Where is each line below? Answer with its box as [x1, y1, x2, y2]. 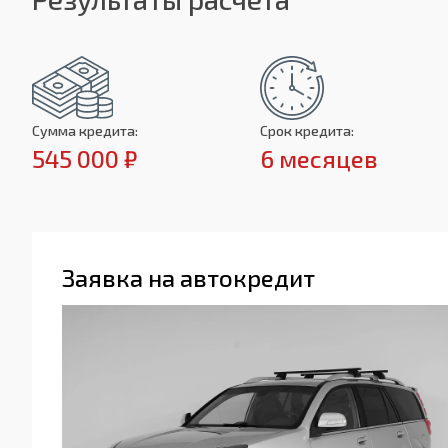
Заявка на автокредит [62, 263, 315, 293]
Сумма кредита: [32, 122, 138, 140]
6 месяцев [259, 144, 378, 174]
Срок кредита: [259, 122, 354, 140]
